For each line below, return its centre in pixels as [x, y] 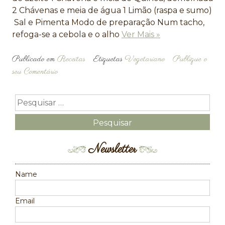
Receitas [71, 60]
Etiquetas [109, 60]
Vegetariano [145, 60]
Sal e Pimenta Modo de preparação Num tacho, [108, 23]
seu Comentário [35, 72]
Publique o [190, 60]
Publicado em [35, 60]
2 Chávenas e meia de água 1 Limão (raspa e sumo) [112, 11]
